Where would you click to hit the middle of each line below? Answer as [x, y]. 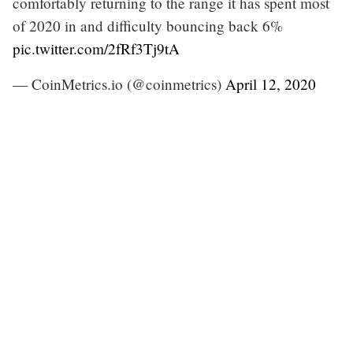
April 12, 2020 [271, 84]
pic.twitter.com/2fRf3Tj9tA [96, 48]
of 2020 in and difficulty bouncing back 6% [148, 25]
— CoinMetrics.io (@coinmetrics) [119, 84]
